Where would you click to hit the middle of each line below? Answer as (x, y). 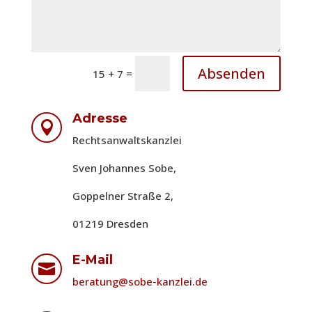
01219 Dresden (111, 224)
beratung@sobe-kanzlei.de (140, 282)
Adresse (100, 119)
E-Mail (92, 260)
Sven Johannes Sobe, (125, 168)
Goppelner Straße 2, (123, 196)
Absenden (232, 73)
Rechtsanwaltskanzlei (127, 140)
